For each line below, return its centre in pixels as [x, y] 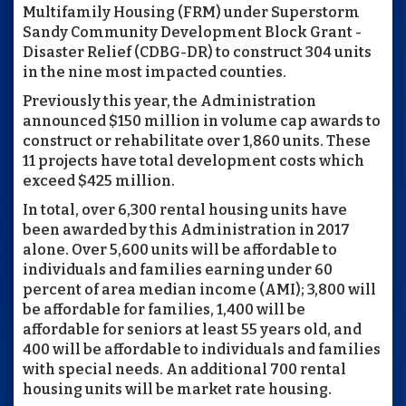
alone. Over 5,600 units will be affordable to [180, 250]
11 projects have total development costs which [193, 161]
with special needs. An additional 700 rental [184, 369]
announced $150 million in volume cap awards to [202, 121]
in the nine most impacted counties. [155, 72]
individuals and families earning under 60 [178, 270]
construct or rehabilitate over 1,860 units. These [197, 141]
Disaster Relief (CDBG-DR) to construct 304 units [197, 52]
